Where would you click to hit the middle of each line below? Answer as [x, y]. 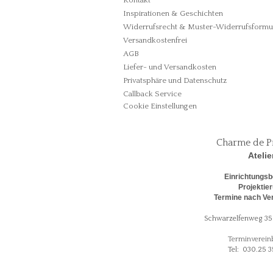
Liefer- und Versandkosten [170, 67]
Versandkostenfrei [155, 40]
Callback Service [152, 94]
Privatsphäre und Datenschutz [175, 80]
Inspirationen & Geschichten [173, 13]
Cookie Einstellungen [160, 106]
